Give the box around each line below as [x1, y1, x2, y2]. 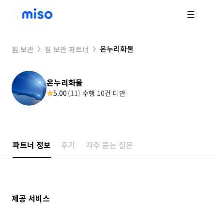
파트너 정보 [12, 139, 51, 151]
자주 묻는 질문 [85, 139, 133, 151]
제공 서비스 [12, 192, 50, 204]
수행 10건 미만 [82, 88, 125, 98]
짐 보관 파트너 [45, 44, 89, 54]
